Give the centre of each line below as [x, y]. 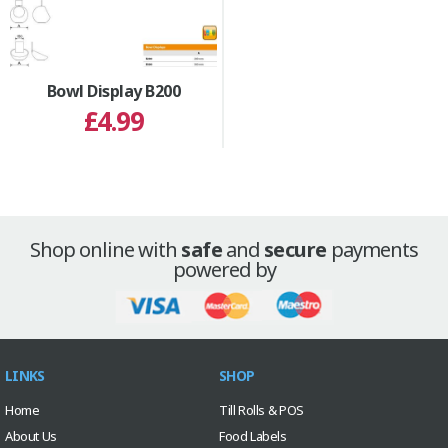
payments [372, 250]
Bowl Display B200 [113, 91]
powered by [224, 270]
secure [295, 250]
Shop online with [106, 250]
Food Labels [253, 436]
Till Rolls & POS [261, 410]
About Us [31, 436]
